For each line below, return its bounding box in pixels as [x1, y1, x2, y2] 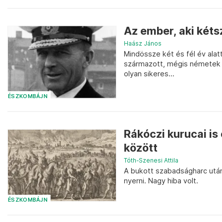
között [124, 141, 158, 155]
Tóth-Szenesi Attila [124, 157, 178, 165]
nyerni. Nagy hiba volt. [124, 176, 198, 185]
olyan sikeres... [124, 69, 174, 78]
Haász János [124, 39, 162, 47]
